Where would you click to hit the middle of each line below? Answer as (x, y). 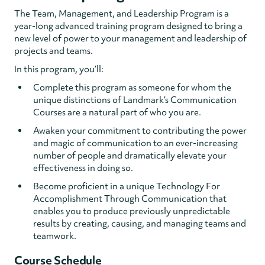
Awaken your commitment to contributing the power (140, 131)
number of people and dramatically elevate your (130, 156)
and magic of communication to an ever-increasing (135, 143)
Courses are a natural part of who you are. (117, 112)
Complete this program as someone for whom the (132, 88)
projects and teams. (54, 51)
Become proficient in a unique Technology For (127, 186)
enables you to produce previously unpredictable (132, 211)
